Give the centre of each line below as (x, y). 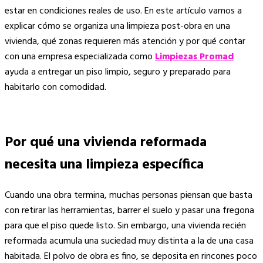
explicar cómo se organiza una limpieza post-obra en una (117, 27)
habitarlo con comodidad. (55, 88)
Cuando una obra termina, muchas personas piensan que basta (129, 196)
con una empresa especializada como (80, 57)
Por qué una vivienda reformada (106, 143)
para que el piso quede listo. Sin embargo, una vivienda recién (125, 226)
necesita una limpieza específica (104, 165)
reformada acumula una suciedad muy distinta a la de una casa (129, 242)
